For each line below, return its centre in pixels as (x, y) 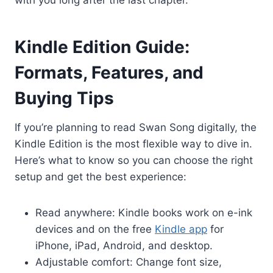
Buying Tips (64, 98)
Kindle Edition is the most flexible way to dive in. (133, 144)
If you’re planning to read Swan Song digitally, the (136, 127)
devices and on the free (95, 229)
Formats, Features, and (109, 72)
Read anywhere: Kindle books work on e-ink (144, 212)
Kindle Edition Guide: (102, 47)
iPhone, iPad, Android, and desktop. (124, 245)
